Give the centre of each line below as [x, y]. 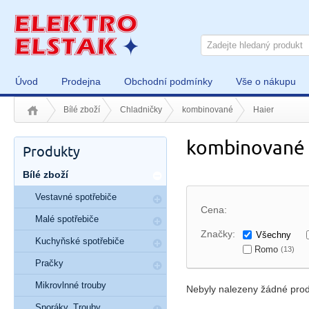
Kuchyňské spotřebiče [80, 241]
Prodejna [81, 81]
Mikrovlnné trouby [71, 285]
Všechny [274, 235]
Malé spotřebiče [67, 219]
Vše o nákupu [266, 81]
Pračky [49, 263]
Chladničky [141, 110]
